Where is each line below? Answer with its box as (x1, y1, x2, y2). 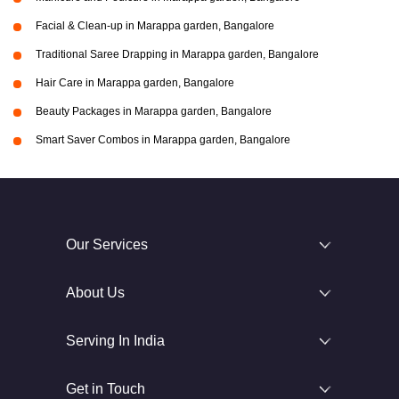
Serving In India (66, 333, 165, 348)
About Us (66, 285, 125, 300)
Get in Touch (66, 381, 145, 396)
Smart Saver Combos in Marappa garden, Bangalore (36, 134, 290, 146)
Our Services (66, 237, 148, 252)
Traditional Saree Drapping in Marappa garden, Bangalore (36, 48, 319, 61)
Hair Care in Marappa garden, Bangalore (36, 77, 234, 89)
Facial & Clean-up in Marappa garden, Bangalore (36, 20, 274, 32)
